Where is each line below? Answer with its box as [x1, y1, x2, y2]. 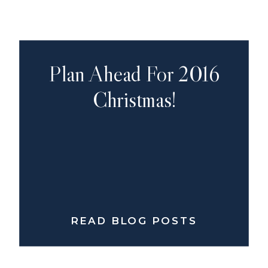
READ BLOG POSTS [71, 214, 197, 227]
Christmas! [92, 86, 176, 113]
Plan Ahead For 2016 [48, 60, 220, 87]
